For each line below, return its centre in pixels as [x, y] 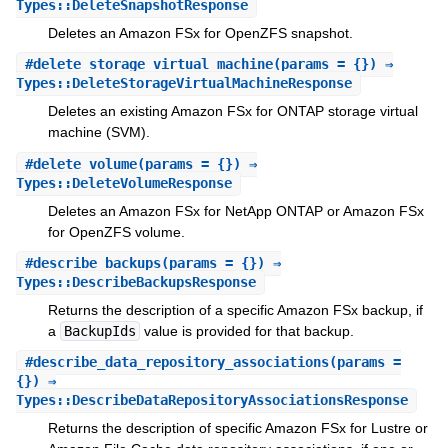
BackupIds [99, 330]
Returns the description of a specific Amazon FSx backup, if [235, 309]
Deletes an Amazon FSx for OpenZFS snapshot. [200, 32]
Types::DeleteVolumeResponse [123, 182]
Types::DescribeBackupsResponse [135, 281]
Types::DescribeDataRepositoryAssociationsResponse [211, 400]
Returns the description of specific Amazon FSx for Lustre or [237, 428]
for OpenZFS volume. [116, 231]
